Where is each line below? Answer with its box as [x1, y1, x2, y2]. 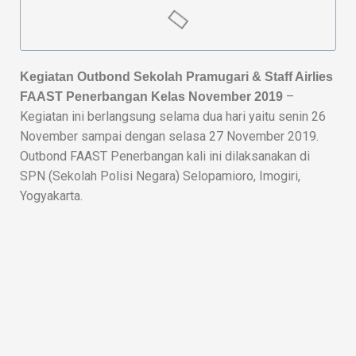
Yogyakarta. [20, 188, 83, 204]
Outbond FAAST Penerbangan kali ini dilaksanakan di [20, 149, 310, 164]
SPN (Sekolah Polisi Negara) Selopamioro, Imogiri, [20, 168, 300, 184]
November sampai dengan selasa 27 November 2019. [20, 129, 319, 145]
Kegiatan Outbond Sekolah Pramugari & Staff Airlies [20, 70, 333, 84]
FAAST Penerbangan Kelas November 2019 [20, 90, 283, 104]
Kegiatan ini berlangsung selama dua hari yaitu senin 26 [20, 109, 326, 125]
